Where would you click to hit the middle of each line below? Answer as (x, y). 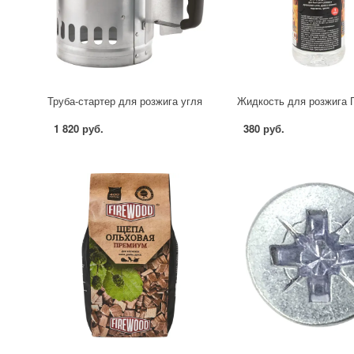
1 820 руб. (79, 129)
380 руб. (264, 129)
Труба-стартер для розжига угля (125, 101)
